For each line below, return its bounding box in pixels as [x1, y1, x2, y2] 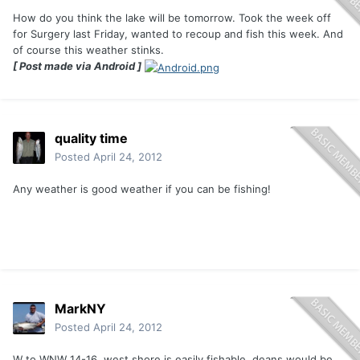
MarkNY [55, 301, 106, 317]
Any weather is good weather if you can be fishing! [13, 182, 271, 196]
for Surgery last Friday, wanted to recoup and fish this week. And [13, 27, 343, 41]
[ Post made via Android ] [13, 59, 141, 73]
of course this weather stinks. [13, 43, 164, 57]
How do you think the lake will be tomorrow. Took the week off [13, 11, 331, 25]
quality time [55, 130, 128, 147]
